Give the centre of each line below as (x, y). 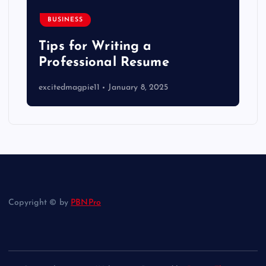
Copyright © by (40, 203)
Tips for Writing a (95, 46)
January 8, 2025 (138, 88)
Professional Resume (104, 62)
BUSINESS (66, 20)
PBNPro (86, 203)
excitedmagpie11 (69, 88)
